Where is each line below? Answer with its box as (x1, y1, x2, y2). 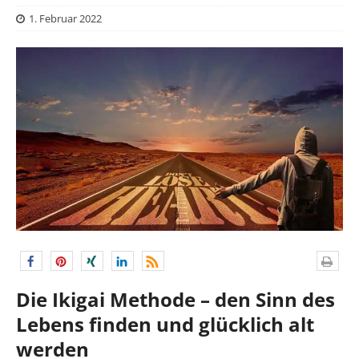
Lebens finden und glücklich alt (16, 311, 314, 338)
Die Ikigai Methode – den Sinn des (16, 286, 335, 313)
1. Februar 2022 (29, 10, 102, 26)
